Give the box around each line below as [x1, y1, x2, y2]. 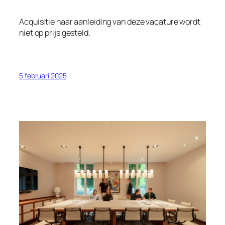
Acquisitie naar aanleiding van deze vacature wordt [19, 16, 200, 27]
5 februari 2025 [19, 70, 67, 80]
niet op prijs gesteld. [19, 27, 90, 38]
